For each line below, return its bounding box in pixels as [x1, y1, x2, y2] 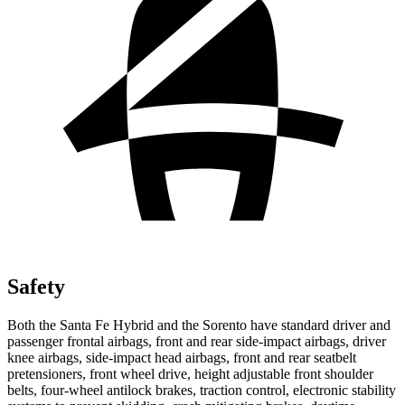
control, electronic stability [246, 381, 396, 398]
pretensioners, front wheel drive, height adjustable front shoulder [7, 365, 373, 381]
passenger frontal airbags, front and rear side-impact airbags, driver [7, 333, 386, 349]
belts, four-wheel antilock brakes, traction [7, 381, 246, 398]
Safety [7, 274, 65, 298]
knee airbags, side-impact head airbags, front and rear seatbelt [7, 349, 356, 365]
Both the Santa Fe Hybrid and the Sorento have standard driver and [7, 316, 391, 333]
